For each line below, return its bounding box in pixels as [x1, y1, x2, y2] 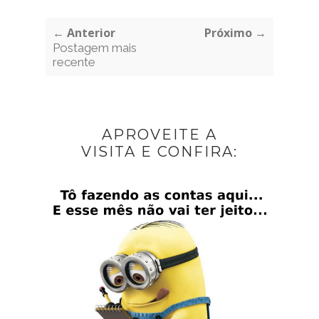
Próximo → [204, 25, 266, 41]
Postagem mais [53, 41, 137, 56]
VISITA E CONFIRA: [81, 143, 238, 161]
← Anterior [53, 25, 115, 41]
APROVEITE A [102, 126, 217, 144]
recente [53, 55, 95, 70]
